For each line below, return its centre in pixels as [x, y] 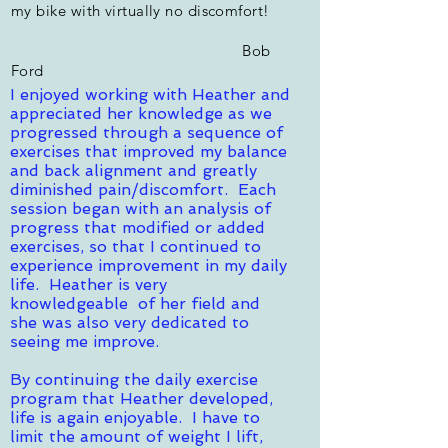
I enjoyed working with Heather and [150, 94]
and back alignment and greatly [133, 170]
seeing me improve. [84, 341]
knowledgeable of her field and [135, 303]
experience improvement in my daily [148, 265]
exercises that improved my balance [148, 151]
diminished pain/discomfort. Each [143, 189]
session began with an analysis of [140, 208]
